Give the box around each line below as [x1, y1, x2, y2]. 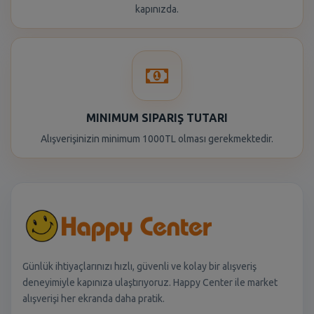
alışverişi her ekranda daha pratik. [22, 292, 165, 304]
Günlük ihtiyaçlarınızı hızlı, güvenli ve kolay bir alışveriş [22, 260, 257, 272]
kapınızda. [135, 4, 179, 15]
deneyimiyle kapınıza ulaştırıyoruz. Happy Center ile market [22, 276, 278, 288]
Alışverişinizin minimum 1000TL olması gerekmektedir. [41, 133, 273, 144]
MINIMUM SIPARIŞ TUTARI [86, 111, 228, 124]
